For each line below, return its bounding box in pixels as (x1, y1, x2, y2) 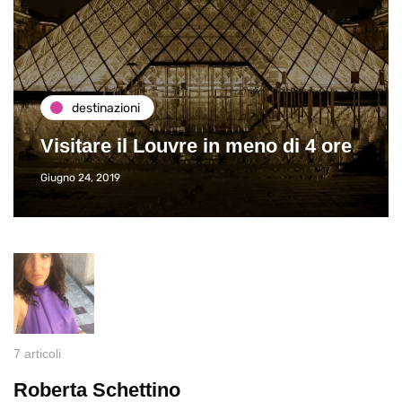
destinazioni (72, 100, 140, 116)
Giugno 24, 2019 (40, 171, 120, 185)
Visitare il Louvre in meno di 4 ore (40, 135, 352, 158)
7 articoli (13, 346, 61, 362)
